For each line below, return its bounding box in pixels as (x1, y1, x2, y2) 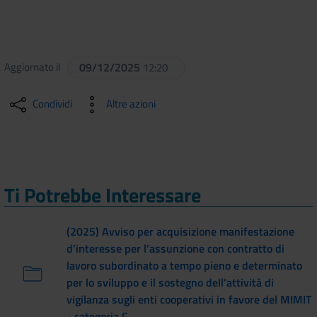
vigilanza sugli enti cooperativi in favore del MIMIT (67, 290, 311, 308)
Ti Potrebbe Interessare (4, 179, 201, 210)
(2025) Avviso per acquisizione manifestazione (67, 222, 294, 240)
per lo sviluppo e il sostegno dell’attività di (67, 273, 274, 291)
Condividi (33, 95, 72, 112)
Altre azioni (106, 95, 156, 112)
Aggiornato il (4, 58, 64, 75)
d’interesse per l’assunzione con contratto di (67, 239, 284, 257)
